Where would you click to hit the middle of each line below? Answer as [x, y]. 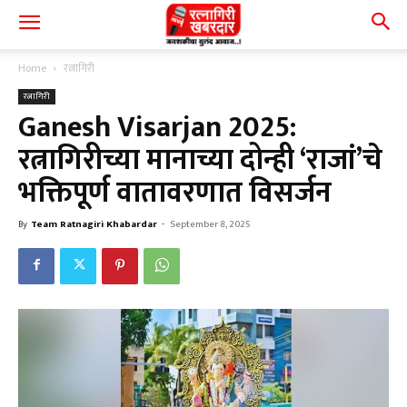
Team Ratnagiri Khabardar [94, 224]
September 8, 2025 [210, 224]
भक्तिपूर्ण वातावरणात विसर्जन [175, 193]
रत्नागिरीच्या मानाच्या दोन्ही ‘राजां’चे [200, 160]
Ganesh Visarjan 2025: [157, 128]
